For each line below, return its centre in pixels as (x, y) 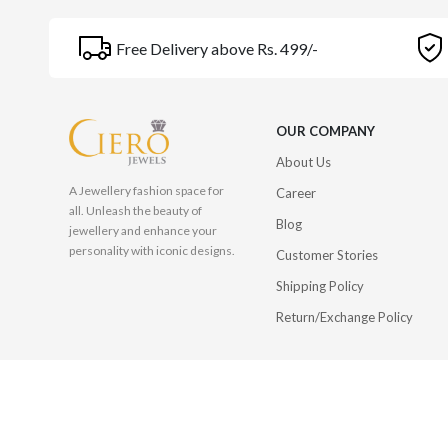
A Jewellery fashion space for (146, 191)
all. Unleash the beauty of (135, 211)
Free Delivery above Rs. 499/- (216, 48)
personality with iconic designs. (151, 251)
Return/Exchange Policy (345, 316)
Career (296, 192)
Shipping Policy (320, 285)
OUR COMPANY (326, 130)
